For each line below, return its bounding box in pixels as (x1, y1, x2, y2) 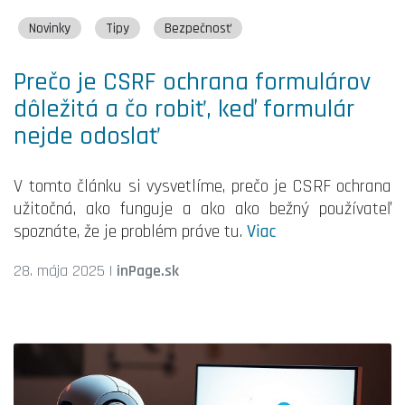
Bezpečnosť (165, 19, 231, 37)
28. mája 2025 (14, 260, 105, 282)
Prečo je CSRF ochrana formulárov (14, 66, 371, 99)
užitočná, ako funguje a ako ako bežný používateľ (14, 197, 391, 221)
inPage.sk (117, 260, 179, 282)
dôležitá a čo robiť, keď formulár (14, 93, 354, 127)
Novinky (29, 19, 71, 37)
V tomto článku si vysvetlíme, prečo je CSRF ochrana (14, 174, 391, 199)
